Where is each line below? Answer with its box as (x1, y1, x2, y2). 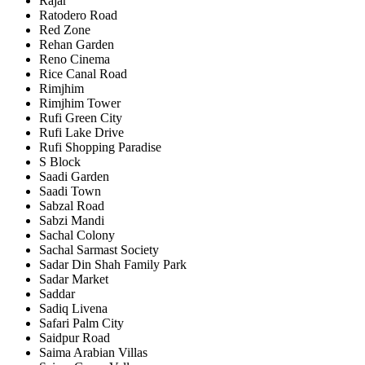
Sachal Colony (39, 227, 115, 242)
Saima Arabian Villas (39, 345, 147, 359)
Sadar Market (39, 271, 108, 286)
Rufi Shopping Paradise (39, 139, 161, 154)
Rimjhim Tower (39, 95, 121, 110)
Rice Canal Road (39, 66, 127, 81)
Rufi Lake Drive (39, 125, 124, 139)
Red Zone (39, 22, 90, 37)
